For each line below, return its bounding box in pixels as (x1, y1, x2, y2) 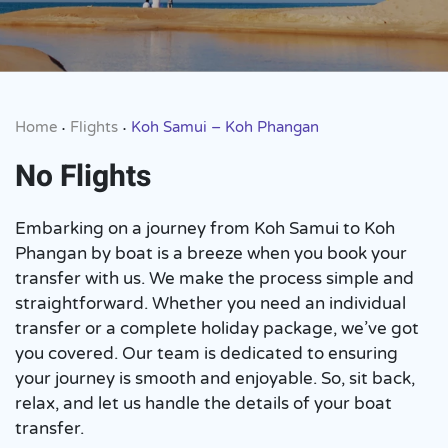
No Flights (15, 155, 151, 199)
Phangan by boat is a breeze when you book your (15, 243, 407, 264)
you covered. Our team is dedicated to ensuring (15, 343, 398, 364)
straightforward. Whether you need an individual (15, 293, 406, 314)
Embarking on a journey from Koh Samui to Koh (15, 218, 395, 239)
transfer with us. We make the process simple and (15, 268, 414, 289)
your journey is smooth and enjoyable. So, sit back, (15, 368, 415, 389)
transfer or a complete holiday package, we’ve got (15, 318, 419, 339)
